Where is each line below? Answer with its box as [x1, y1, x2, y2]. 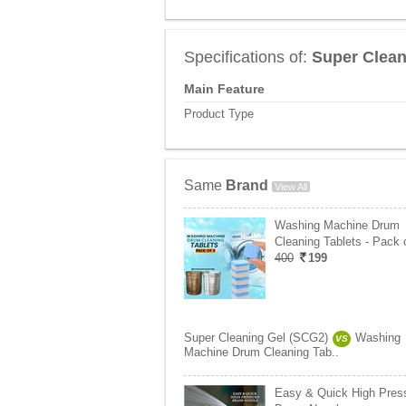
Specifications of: [184, 48, 312, 66]
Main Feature [184, 82, 265, 96]
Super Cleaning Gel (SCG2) [184, 331, 328, 344]
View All [275, 181, 307, 192]
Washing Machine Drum [275, 218, 400, 232]
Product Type [184, 107, 254, 121]
